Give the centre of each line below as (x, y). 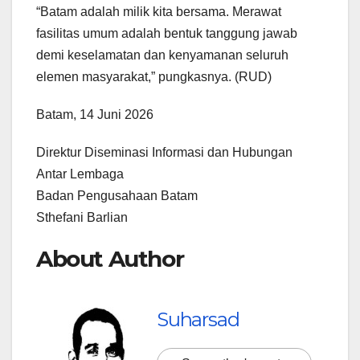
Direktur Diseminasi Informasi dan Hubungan (164, 152)
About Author (110, 258)
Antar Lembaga (80, 174)
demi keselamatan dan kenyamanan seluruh (162, 55)
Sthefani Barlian (82, 217)
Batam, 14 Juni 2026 (95, 114)
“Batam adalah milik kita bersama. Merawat (159, 11)
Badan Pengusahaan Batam (117, 195)
